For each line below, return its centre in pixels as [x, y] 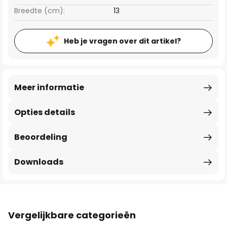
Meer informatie [49, 87]
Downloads [39, 162]
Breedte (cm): [40, 11]
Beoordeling [41, 137]
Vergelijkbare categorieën [72, 215]
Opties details [45, 112]
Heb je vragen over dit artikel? [122, 41]
